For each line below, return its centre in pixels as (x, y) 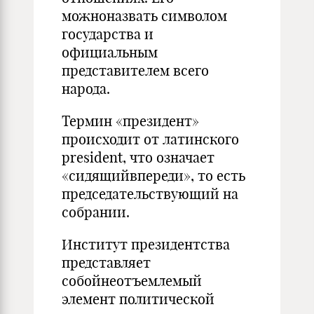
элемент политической (138, 299)
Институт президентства (146, 244)
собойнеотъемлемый (132, 281)
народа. (86, 89)
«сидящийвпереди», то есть (153, 176)
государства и (108, 34)
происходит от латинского (150, 139)
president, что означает (138, 157)
